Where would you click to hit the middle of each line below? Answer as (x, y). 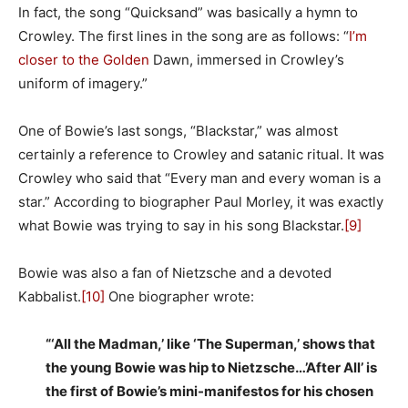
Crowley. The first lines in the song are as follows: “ (184, 36)
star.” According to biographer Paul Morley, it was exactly (201, 201)
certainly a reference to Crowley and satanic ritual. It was (201, 154)
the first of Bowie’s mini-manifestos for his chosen (209, 391)
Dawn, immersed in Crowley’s (247, 59)
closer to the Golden (84, 59)
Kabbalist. (50, 296)
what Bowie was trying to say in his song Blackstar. (181, 225)
